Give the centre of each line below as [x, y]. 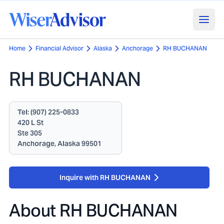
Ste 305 [30, 133]
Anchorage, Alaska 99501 [59, 143]
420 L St [30, 122]
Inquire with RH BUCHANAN [105, 177]
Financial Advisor [59, 48]
